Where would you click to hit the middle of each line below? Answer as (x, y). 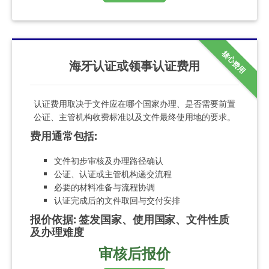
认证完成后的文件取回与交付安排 (117, 200)
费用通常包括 (62, 135)
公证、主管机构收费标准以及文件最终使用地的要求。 (134, 116)
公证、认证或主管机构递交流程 (113, 174)
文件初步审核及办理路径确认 (109, 160)
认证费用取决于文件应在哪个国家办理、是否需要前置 (134, 103)
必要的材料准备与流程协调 (104, 187)
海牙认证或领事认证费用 (134, 65)
